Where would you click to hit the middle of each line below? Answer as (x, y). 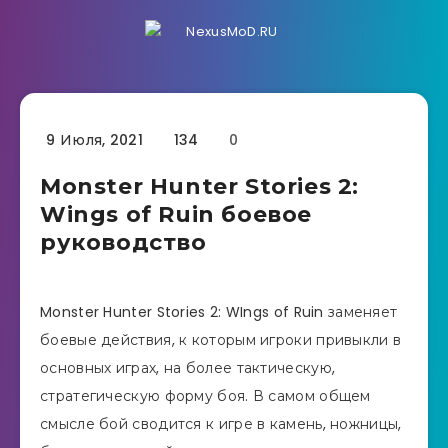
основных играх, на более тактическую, (188, 367)
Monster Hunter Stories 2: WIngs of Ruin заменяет (219, 311)
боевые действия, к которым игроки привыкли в (221, 339)
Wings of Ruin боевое (176, 214)
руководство (123, 242)
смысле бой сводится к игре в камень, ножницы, (221, 423)
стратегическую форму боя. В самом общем (205, 395)
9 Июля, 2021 (92, 140)
